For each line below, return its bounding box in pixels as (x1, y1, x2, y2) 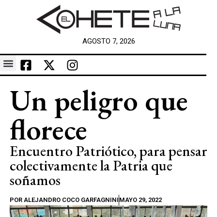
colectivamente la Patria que (10, 156, 172, 175)
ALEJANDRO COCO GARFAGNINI (22, 196, 119, 203)
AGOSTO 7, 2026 (82, 37, 135, 46)
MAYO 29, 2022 (119, 196, 162, 203)
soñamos (10, 170, 61, 189)
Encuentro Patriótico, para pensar (10, 141, 207, 160)
